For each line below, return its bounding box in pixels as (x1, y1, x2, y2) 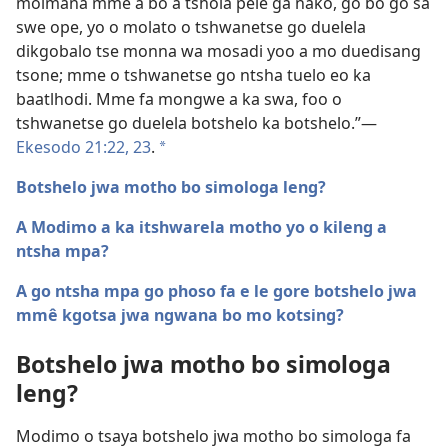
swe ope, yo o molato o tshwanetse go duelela (16, 16, 366, 39)
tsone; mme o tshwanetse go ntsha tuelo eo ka (16, 64, 371, 87)
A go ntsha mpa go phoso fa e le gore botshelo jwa (16, 280, 417, 303)
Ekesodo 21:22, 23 (16, 136, 151, 159)
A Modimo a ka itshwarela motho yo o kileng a (16, 216, 387, 239)
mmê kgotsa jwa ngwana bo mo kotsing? (16, 304, 344, 327)
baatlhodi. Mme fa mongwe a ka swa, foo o (16, 88, 342, 111)
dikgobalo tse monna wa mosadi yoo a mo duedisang (16, 40, 421, 63)
